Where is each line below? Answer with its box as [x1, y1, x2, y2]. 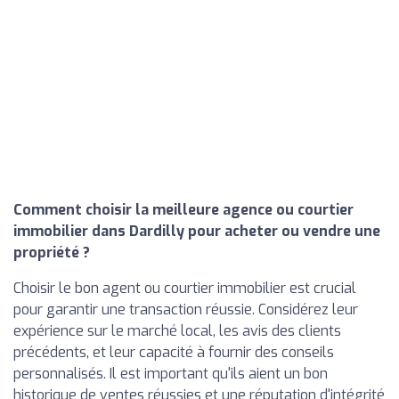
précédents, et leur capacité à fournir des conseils [13, 343, 334, 362]
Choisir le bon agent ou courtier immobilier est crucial [13, 279, 356, 297]
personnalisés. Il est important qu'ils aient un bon [13, 364, 328, 383]
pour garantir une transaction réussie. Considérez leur [13, 300, 358, 319]
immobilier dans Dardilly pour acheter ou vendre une [13, 222, 380, 240]
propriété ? [13, 243, 90, 262]
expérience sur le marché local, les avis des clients [13, 322, 341, 340]
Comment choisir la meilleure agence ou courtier [13, 200, 354, 219]
